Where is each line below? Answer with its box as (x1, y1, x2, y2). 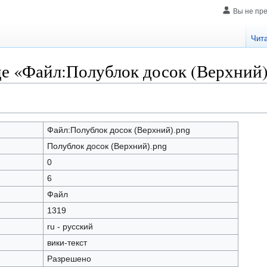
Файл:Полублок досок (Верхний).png (46, 125, 190, 135)
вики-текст (46, 238, 87, 247)
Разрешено (46, 254, 91, 263)
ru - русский (46, 222, 93, 231)
